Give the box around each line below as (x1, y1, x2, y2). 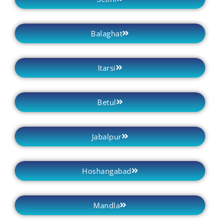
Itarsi (97, 62, 116, 73)
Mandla (93, 200, 120, 210)
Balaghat (91, 28, 123, 38)
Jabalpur (91, 131, 122, 141)
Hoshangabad (82, 165, 132, 176)
